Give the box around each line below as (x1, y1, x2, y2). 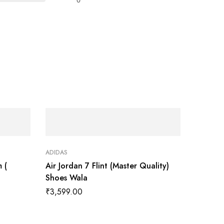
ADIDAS (45, 148, 67, 157)
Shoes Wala (45, 172, 87, 184)
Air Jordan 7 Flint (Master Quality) (45, 160, 169, 172)
